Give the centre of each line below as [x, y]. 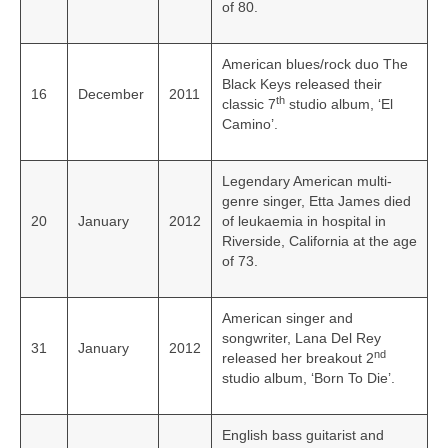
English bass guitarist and [303, 435]
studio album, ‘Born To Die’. [308, 378]
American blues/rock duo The [315, 64]
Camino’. [250, 124]
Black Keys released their [302, 84]
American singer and [287, 318]
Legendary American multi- [307, 181]
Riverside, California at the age [319, 241]
